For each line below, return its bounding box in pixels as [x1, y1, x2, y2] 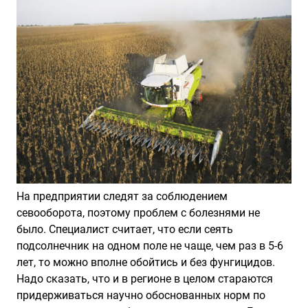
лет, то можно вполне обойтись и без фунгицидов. [16, 255, 275, 269]
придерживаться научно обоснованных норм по [16, 288, 265, 302]
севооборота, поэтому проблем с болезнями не [16, 206, 260, 219]
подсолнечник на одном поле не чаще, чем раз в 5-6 [16, 239, 283, 252]
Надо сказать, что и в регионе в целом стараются [16, 272, 273, 285]
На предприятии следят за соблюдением [16, 189, 228, 203]
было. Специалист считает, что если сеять [16, 222, 233, 236]
